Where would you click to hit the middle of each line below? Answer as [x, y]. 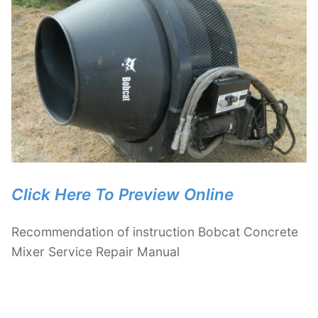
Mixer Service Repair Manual [95, 251]
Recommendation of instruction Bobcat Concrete [155, 231]
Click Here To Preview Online [122, 194]
